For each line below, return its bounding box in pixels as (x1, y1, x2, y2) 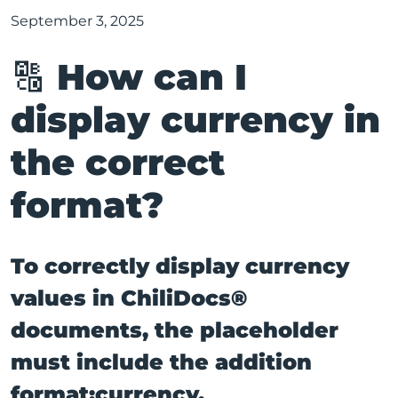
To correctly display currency (11, 252, 349, 279)
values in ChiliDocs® (11, 284, 247, 311)
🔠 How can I (11, 55, 247, 99)
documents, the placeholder (11, 316, 338, 343)
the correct (11, 140, 225, 185)
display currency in (11, 98, 380, 142)
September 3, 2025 (11, 12, 144, 30)
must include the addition (11, 348, 312, 375)
